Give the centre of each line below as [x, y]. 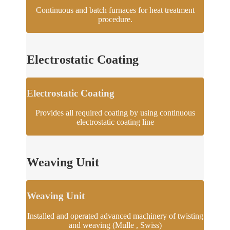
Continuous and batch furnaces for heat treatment [115, 10]
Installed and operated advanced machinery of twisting [115, 216]
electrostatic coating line [115, 122]
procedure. [115, 20]
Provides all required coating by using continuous [115, 113]
